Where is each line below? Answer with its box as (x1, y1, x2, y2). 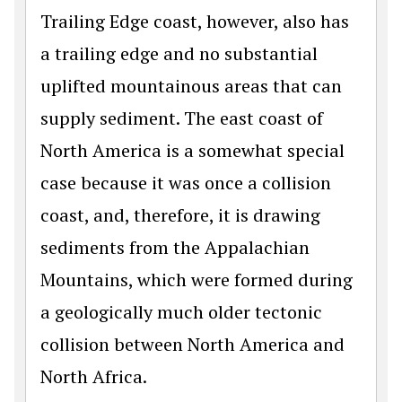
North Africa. (40, 363, 147, 389)
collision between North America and (40, 331, 345, 356)
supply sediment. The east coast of (40, 105, 323, 130)
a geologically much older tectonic (40, 299, 322, 324)
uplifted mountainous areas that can (40, 73, 342, 98)
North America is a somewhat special (40, 137, 345, 162)
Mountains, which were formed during (40, 267, 353, 292)
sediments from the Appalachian (40, 234, 310, 259)
